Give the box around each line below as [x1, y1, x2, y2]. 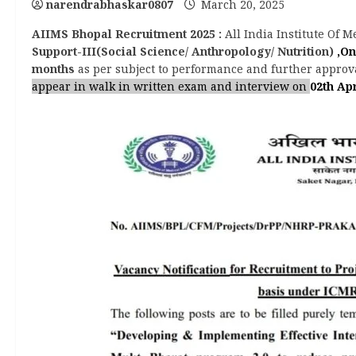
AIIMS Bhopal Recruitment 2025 [32, 26, 215, 41]
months [32, 61, 75, 76]
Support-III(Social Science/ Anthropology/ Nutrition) [32, 44, 337, 59]
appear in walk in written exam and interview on [32, 79, 310, 94]
